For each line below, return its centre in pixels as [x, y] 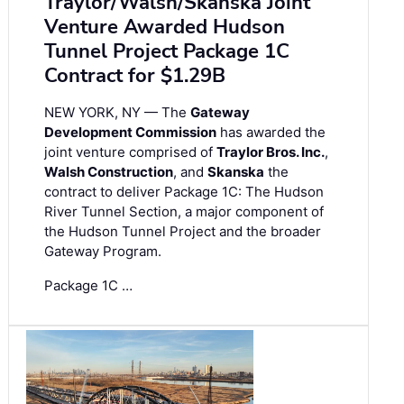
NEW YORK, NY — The [117, 113]
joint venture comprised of [130, 152]
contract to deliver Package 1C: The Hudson [184, 192]
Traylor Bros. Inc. [271, 152]
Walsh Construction [109, 172]
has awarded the [271, 133]
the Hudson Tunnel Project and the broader [183, 232]
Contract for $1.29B [135, 76]
